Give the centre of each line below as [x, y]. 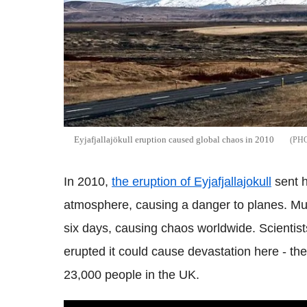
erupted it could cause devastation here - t [179, 251]
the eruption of [153, 181]
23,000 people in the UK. [132, 274]
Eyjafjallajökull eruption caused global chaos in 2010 [174, 139]
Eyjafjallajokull [233, 181]
